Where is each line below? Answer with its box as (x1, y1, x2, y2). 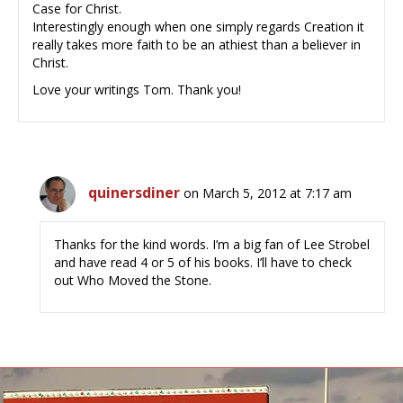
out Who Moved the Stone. (54, 272, 212, 290)
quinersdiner (88, 183, 181, 203)
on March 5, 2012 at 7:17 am (184, 184, 353, 202)
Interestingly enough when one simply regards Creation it (32, 18, 364, 36)
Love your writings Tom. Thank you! (32, 81, 241, 99)
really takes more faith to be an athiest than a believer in (32, 36, 361, 54)
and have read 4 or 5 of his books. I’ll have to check (54, 254, 353, 272)
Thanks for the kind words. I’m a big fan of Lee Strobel (54, 236, 371, 254)
